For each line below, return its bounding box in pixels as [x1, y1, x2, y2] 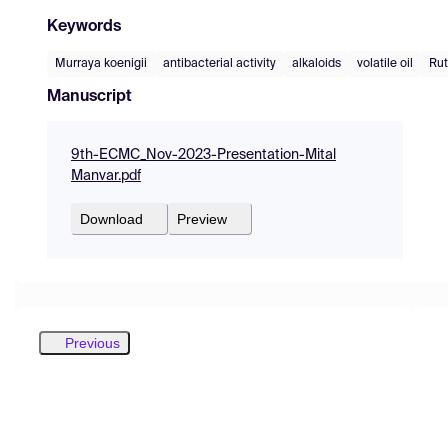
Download [80, 210, 143, 227]
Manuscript [47, 88, 132, 105]
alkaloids [292, 57, 341, 70]
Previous [65, 334, 120, 351]
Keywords [47, 18, 121, 35]
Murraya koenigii [55, 57, 147, 70]
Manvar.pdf [71, 168, 141, 183]
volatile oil [357, 57, 413, 70]
